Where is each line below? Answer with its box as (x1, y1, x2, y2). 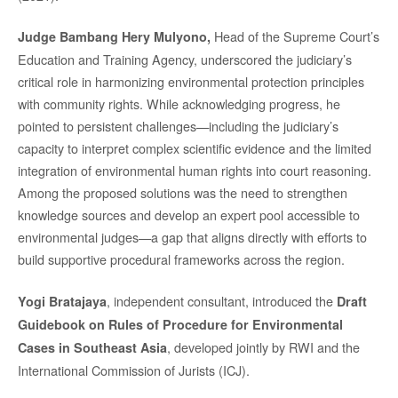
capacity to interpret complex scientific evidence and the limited (18, 139, 371, 158)
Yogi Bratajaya (18, 291, 107, 310)
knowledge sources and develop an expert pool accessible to (18, 205, 360, 225)
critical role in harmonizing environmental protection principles (18, 72, 364, 92)
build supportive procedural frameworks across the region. (18, 250, 345, 269)
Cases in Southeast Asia (18, 338, 167, 356)
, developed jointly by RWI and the (167, 337, 360, 356)
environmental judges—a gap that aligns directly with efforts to (18, 227, 367, 247)
